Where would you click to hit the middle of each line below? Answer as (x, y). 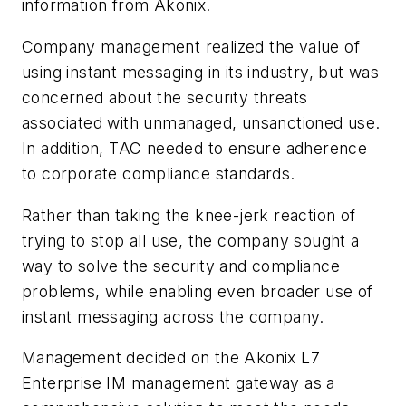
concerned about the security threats (165, 97)
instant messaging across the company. (173, 316)
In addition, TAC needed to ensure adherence (195, 148)
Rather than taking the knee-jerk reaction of (189, 215)
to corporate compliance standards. (159, 173)
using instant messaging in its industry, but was (201, 72)
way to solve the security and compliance (181, 266)
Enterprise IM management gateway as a (179, 383)
